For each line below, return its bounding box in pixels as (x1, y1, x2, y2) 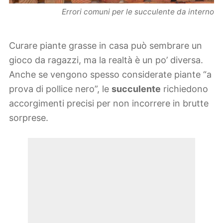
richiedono (161, 84, 208, 95)
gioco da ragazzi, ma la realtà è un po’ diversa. (9, 55, 203, 66)
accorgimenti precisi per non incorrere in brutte (9, 98, 209, 109)
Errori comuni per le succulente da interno (62, 7, 214, 17)
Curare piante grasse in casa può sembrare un (9, 40, 202, 51)
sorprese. (9, 112, 48, 123)
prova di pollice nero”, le (9, 84, 111, 95)
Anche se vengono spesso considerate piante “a (9, 69, 212, 80)
